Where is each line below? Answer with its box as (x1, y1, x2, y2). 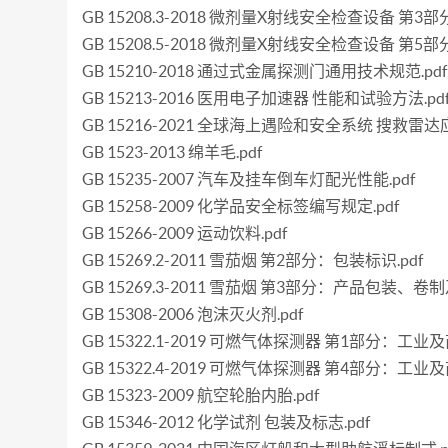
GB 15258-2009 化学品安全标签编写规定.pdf (82, 197, 400, 215)
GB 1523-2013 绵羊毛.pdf (82, 143, 263, 161)
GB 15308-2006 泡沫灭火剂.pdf (82, 305, 304, 323)
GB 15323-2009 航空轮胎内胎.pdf (82, 386, 320, 404)
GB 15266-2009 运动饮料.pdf (82, 224, 288, 242)
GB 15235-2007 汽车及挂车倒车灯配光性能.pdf (82, 170, 416, 188)
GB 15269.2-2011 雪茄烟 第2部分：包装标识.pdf (82, 251, 424, 269)
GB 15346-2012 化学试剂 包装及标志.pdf (82, 413, 371, 431)
